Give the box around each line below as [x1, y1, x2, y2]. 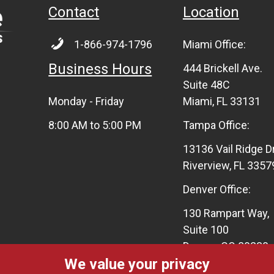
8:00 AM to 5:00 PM [48, 118, 142, 131]
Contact [48, 3, 100, 21]
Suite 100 [182, 223, 229, 236]
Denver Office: [182, 182, 251, 196]
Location [182, 3, 239, 21]
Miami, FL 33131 [182, 94, 261, 108]
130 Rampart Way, [182, 206, 269, 220]
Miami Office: [182, 37, 246, 51]
